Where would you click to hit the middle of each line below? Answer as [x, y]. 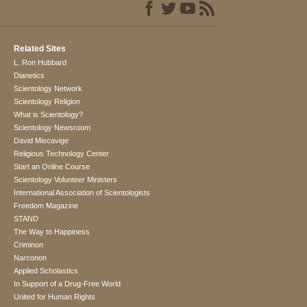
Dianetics [29, 76]
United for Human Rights [55, 297]
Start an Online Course [52, 167]
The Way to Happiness [52, 232]
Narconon [30, 258]
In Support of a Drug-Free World [67, 284]
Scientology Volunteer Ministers [66, 180]
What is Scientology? [49, 115]
